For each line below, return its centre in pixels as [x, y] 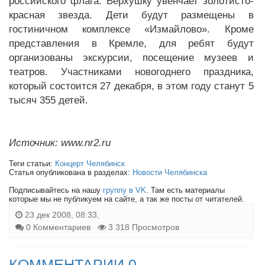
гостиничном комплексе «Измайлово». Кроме [131, 29]
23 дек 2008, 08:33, [61, 215]
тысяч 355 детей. [49, 100]
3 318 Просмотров [143, 227]
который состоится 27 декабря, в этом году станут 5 [131, 86]
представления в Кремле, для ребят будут [131, 43]
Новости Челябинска [170, 172]
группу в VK [125, 190]
